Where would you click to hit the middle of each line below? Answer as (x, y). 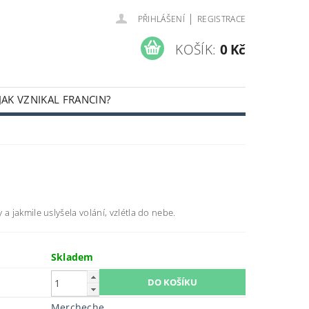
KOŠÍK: (196, 49)
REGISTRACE (221, 19)
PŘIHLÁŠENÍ (161, 19)
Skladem (72, 257)
